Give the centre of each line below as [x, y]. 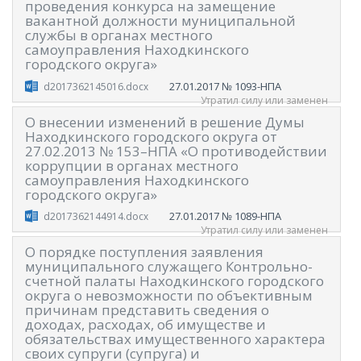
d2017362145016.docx [95, 86]
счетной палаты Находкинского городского [174, 281]
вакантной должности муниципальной [160, 21]
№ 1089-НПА [251, 216]
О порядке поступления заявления [144, 252]
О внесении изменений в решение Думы [165, 122]
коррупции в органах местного [132, 165]
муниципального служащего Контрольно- [169, 267]
